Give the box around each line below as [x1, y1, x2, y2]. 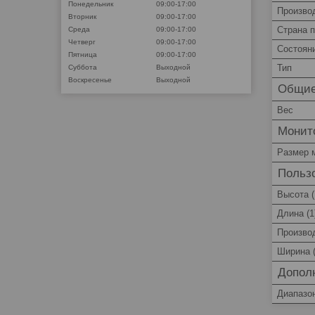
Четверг [68, 37, 96, 46]
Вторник [68, 12, 96, 20]
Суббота [68, 63, 97, 71]
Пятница [68, 50, 97, 58]
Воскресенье [68, 75, 112, 84]
